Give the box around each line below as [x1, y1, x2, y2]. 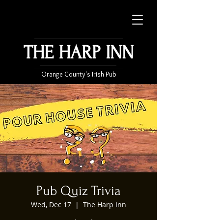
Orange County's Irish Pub [41, 70, 116, 79]
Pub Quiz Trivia [36, 183, 121, 198]
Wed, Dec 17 [31, 200, 71, 209]
